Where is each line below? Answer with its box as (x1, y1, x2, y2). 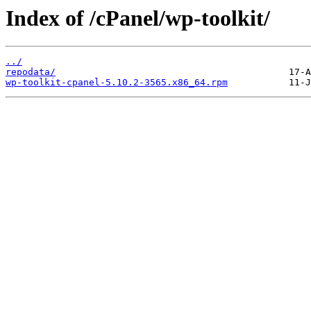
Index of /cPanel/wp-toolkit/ (6, 6, 270, 31)
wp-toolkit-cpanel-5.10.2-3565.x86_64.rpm (6, 77, 228, 88)
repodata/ (6, 67, 56, 78)
